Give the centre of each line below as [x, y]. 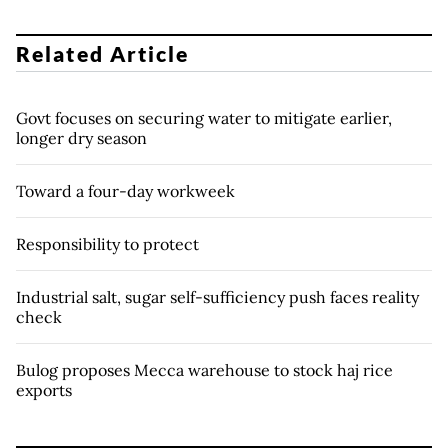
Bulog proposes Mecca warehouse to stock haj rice [204, 369]
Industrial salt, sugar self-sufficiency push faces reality [217, 296]
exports [44, 389]
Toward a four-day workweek [125, 190]
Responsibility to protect [107, 243]
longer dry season [81, 137]
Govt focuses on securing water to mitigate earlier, [204, 117]
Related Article [103, 53]
